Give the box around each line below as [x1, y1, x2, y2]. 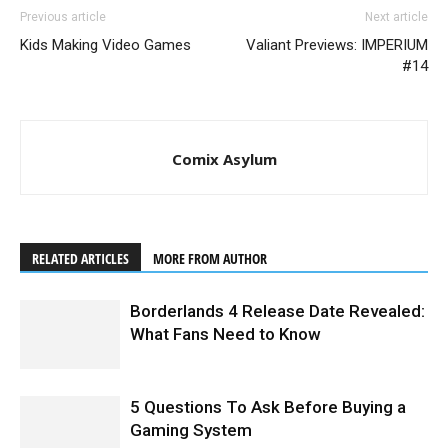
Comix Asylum [171, 149, 277, 170]
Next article [365, 10, 428, 25]
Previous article [20, 10, 106, 25]
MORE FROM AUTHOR [153, 249, 267, 269]
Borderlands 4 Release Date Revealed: [130, 301, 425, 322]
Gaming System [130, 420, 252, 441]
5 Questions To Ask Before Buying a [130, 397, 406, 418]
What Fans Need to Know [130, 324, 321, 345]
